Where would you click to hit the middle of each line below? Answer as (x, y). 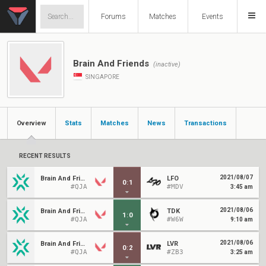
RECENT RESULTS (45, 156)
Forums (113, 17)
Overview (31, 123)
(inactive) (167, 64)
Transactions (205, 123)
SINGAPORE (102, 77)
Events (212, 17)
